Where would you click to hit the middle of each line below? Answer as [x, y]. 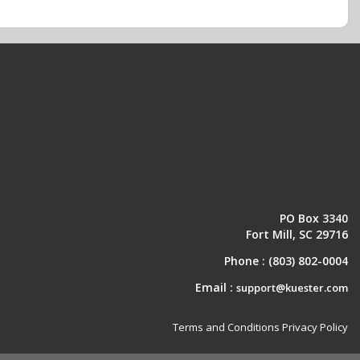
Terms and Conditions [226, 327]
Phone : [246, 261]
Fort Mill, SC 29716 [297, 234]
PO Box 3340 [314, 218]
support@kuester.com [292, 288]
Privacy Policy [315, 327]
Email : [214, 287]
